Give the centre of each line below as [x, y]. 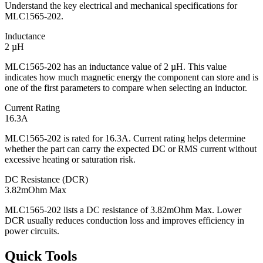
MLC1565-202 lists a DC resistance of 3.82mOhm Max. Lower [123, 210]
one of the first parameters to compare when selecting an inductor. [126, 88]
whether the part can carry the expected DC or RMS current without [131, 149]
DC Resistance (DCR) [46, 180]
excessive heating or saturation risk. [70, 160]
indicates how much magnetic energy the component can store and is [131, 77]
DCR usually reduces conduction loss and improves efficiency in [124, 221]
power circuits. [32, 231]
